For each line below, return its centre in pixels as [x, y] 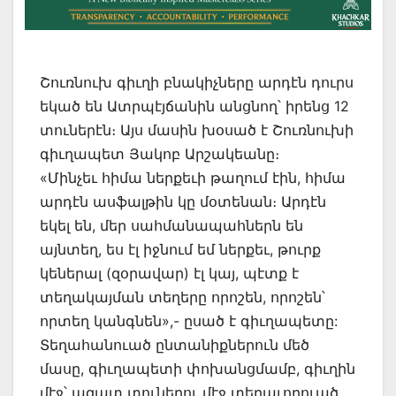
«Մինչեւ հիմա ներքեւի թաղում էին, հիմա [193, 177]
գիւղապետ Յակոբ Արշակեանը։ [160, 153]
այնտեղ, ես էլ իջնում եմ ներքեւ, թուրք [180, 249]
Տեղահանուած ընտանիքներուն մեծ [175, 344]
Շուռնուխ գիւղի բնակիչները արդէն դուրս [197, 82]
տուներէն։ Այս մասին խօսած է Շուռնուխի [197, 129]
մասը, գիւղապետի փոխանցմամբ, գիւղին [198, 368]
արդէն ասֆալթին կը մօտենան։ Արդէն [183, 201]
